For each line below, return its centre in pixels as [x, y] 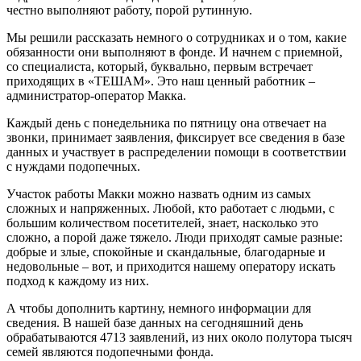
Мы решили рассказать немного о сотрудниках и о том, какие [176, 37]
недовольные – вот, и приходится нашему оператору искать [171, 266]
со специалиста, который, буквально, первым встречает [160, 66]
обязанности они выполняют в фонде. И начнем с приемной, [174, 52]
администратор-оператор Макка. [96, 95]
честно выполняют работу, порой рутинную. [129, 10]
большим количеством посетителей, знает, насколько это [162, 222]
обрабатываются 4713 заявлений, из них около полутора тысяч [179, 337]
